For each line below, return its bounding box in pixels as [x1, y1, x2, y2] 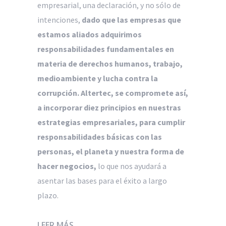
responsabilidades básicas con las [37, 131, 162, 142]
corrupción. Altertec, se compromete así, [37, 87, 188, 98]
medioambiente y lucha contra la [37, 73, 158, 83]
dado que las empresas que [82, 14, 181, 25]
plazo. [37, 190, 59, 200]
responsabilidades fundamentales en [37, 43, 174, 54]
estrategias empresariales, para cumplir [37, 117, 185, 127]
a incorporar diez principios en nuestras [37, 102, 181, 112]
